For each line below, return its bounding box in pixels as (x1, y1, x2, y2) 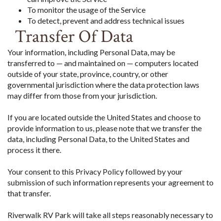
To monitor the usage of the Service (27, 4, 146, 14)
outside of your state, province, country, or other (7, 69, 168, 78)
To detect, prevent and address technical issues (27, 15, 184, 25)
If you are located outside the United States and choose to (7, 112, 201, 122)
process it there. (7, 145, 61, 154)
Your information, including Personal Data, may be (7, 47, 175, 57)
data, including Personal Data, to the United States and (7, 134, 189, 144)
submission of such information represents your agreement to (7, 177, 214, 187)
